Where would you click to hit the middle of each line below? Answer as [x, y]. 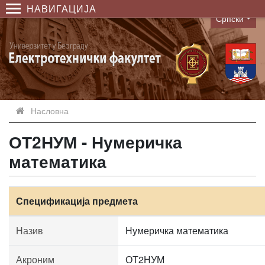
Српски [230, 18]
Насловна [50, 111]
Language [232, 25]
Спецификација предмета [77, 201]
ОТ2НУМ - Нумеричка [96, 142]
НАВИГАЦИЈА [62, 9]
